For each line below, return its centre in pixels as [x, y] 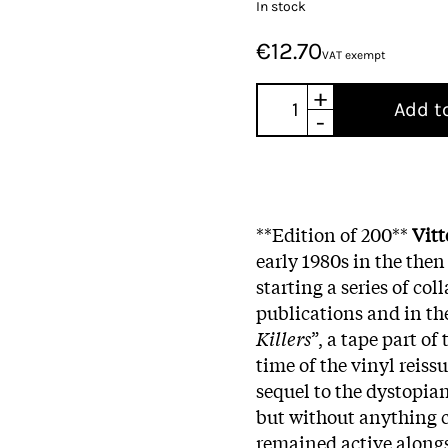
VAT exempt [354, 54]
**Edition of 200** [334, 233]
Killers [283, 337]
